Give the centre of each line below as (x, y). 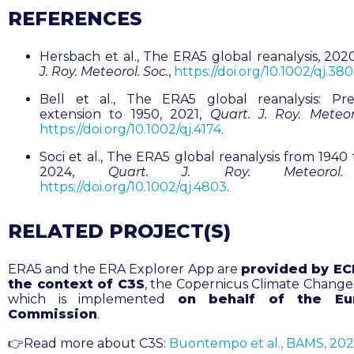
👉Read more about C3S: (87, 344)
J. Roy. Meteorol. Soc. (104, 72)
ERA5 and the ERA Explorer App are (125, 269)
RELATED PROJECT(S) (119, 232)
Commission (53, 314)
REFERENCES (75, 19)
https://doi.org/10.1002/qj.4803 (133, 187)
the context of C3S (76, 284)
